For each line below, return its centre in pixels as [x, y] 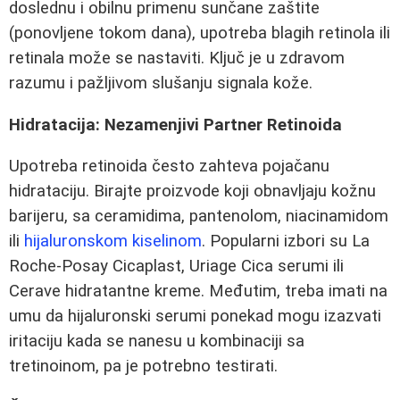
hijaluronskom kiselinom [113, 242]
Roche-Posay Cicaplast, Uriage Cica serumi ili [176, 267]
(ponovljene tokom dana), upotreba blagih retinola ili [200, 33]
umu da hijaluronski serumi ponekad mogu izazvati [195, 317]
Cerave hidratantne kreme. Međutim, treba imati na [198, 292]
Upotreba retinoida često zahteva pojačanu [169, 167]
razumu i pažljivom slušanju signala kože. [161, 83]
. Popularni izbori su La [286, 242]
